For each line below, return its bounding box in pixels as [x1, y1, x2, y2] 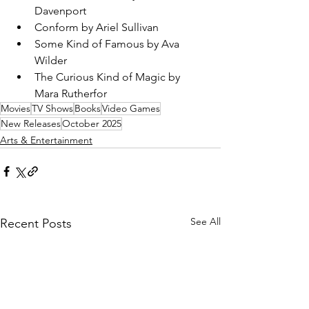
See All [190, 215, 221, 228]
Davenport [34, 4, 86, 17]
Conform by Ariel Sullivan [34, 21, 159, 34]
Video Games [102, 102, 160, 114]
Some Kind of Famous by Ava [34, 37, 182, 50]
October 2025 [62, 117, 121, 130]
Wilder [34, 54, 67, 67]
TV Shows [32, 102, 73, 114]
